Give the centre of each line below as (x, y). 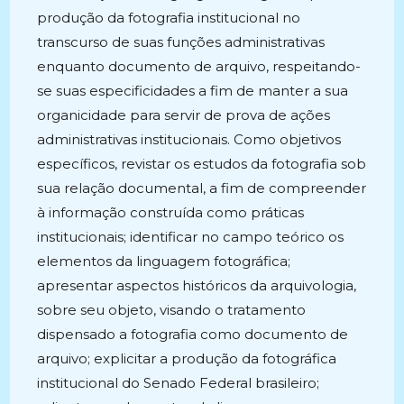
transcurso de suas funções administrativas (181, 42)
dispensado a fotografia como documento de (193, 334)
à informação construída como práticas (171, 212)
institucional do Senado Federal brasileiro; (179, 383)
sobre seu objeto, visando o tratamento (172, 310)
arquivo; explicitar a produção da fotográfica (187, 358)
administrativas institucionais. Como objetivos (189, 139)
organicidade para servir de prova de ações (184, 115)
